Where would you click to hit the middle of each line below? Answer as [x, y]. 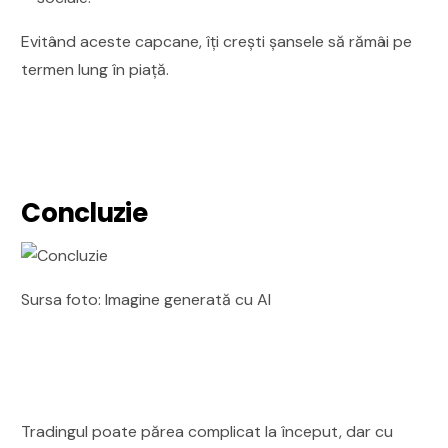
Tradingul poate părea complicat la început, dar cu [207, 431]
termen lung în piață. [95, 69]
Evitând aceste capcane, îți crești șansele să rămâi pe [217, 41]
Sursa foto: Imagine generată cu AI [146, 299]
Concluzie [84, 212]
